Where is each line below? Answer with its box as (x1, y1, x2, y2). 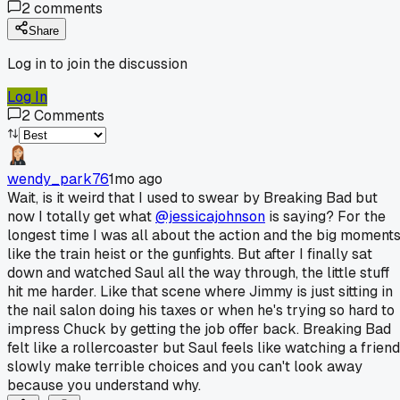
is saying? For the (265, 206, 386, 226)
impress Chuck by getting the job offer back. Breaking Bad (7, 319, 391, 338)
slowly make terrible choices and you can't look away (7, 356, 362, 376)
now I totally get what (7, 206, 155, 226)
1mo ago (109, 169, 162, 188)
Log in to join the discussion (7, 54, 187, 73)
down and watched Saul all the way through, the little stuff (7, 262, 389, 282)
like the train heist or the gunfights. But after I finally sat (7, 244, 372, 263)
